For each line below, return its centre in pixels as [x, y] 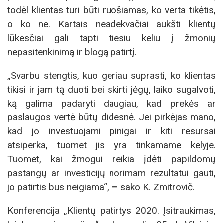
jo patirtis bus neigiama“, [59, 187]
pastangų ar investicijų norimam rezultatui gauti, [111, 173]
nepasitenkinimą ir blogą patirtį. [72, 52]
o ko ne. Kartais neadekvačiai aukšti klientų [111, 24]
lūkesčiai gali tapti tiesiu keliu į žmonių [111, 38]
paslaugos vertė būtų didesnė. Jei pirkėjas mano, [111, 117]
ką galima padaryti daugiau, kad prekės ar [111, 104]
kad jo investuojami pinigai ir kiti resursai [111, 131]
